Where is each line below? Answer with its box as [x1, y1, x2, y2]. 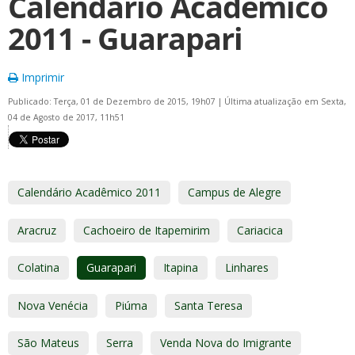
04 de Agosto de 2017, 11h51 [8, 112, 124, 123]
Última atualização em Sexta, [224, 96, 346, 107]
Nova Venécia [17, 297, 88, 313]
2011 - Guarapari [8, 18, 242, 59]
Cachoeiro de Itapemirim [83, 222, 210, 238]
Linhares [225, 260, 269, 275]
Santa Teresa [174, 297, 242, 313]
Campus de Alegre [188, 185, 281, 200]
